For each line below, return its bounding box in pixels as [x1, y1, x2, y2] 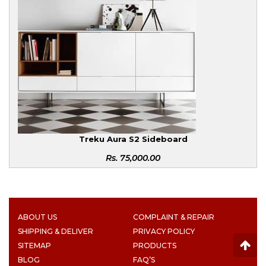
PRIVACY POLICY [133, 227, 195, 236]
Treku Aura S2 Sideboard [78, 134, 188, 144]
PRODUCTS [133, 241, 176, 251]
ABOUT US [18, 213, 57, 222]
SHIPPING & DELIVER [18, 227, 93, 236]
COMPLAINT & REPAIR [133, 213, 214, 222]
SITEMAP [18, 241, 51, 251]
